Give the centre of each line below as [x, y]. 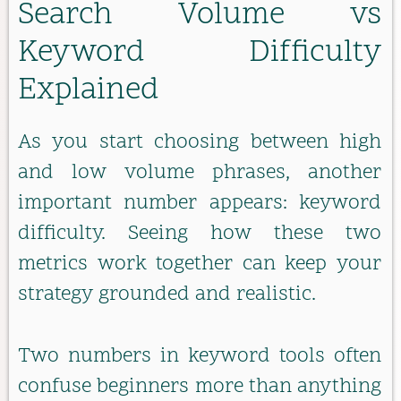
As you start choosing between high [200, 143]
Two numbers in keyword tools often [200, 356]
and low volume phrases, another [200, 174]
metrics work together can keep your [200, 265]
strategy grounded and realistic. [167, 295]
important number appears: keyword [200, 204]
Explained [89, 92]
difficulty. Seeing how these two [200, 235]
